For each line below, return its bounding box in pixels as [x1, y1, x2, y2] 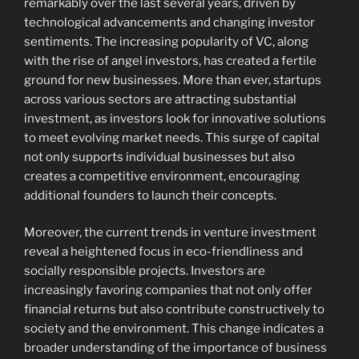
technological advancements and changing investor [24, 14, 315, 30]
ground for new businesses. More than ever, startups [24, 72, 321, 87]
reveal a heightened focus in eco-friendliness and [24, 244, 303, 260]
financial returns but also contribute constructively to [24, 302, 325, 317]
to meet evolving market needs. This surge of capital [24, 130, 320, 145]
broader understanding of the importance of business [24, 341, 327, 356]
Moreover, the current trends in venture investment [24, 225, 317, 240]
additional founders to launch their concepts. [24, 188, 276, 203]
